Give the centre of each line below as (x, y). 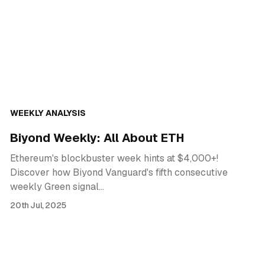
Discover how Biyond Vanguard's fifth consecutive (119, 173)
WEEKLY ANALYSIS (48, 113)
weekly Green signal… (57, 187)
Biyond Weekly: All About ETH (98, 138)
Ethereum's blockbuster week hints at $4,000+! (114, 159)
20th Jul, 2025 (38, 206)
